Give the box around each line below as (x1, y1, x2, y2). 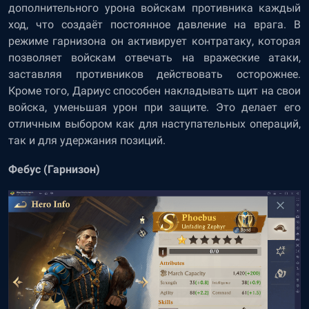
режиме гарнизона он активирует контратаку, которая (8, 34, 301, 48)
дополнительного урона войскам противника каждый (8, 1, 301, 15)
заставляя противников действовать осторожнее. (8, 68, 301, 81)
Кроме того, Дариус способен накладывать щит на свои (8, 84, 301, 98)
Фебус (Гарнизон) (8, 163, 100, 177)
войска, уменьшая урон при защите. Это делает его (8, 101, 301, 114)
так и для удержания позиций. (8, 134, 166, 148)
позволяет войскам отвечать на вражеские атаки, (8, 51, 301, 65)
